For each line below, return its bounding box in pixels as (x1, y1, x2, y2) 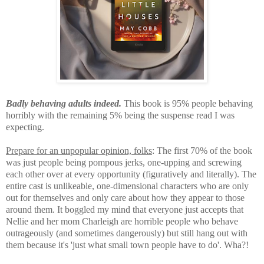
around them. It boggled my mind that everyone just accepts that (6, 204, 243, 214)
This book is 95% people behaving (124, 98, 253, 108)
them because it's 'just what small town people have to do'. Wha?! (6, 239, 251, 250)
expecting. (6, 121, 47, 132)
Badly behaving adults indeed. (6, 98, 124, 108)
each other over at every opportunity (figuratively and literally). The (6, 169, 256, 179)
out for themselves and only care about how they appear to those (6, 192, 245, 203)
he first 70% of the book (163, 145, 252, 156)
